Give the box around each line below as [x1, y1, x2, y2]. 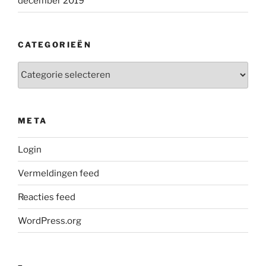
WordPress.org [18, 215, 81, 226]
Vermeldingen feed [18, 167, 99, 179]
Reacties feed [18, 191, 75, 202]
